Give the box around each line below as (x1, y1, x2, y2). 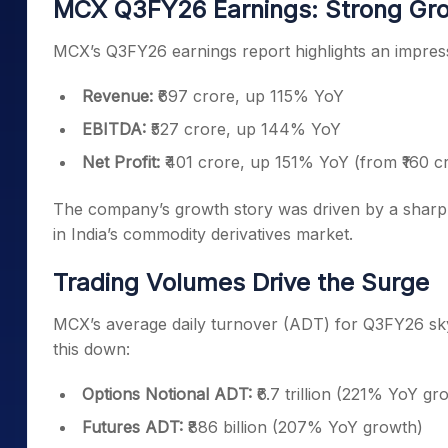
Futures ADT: (82, 417, 183, 437)
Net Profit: (82, 152, 160, 172)
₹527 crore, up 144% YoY (146, 119, 341, 139)
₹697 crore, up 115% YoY (158, 86, 344, 106)
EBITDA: (82, 119, 146, 139)
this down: (53, 339, 130, 359)
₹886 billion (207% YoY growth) (183, 417, 423, 437)
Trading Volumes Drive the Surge (53, 268, 429, 297)
